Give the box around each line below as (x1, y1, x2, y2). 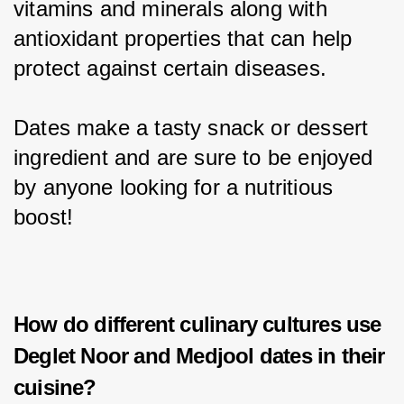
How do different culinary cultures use (14, 312, 381, 337)
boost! (14, 204, 74, 229)
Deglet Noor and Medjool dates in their (14, 344, 385, 369)
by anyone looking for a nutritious (14, 174, 340, 199)
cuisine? (14, 375, 96, 400)
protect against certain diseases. (14, 55, 326, 80)
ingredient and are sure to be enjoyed (14, 144, 380, 170)
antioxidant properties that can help (14, 25, 359, 50)
